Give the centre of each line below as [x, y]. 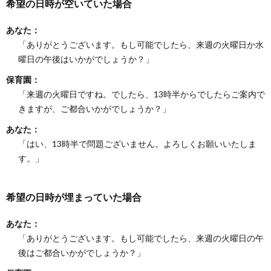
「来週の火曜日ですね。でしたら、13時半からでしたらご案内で [142, 94]
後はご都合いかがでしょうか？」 [82, 252]
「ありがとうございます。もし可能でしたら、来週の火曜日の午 [141, 238]
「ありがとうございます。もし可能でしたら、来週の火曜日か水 [141, 44]
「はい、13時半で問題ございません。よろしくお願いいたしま [137, 143]
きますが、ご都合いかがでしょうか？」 [94, 108]
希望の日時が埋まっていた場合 [74, 197]
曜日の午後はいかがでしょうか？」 [86, 59]
